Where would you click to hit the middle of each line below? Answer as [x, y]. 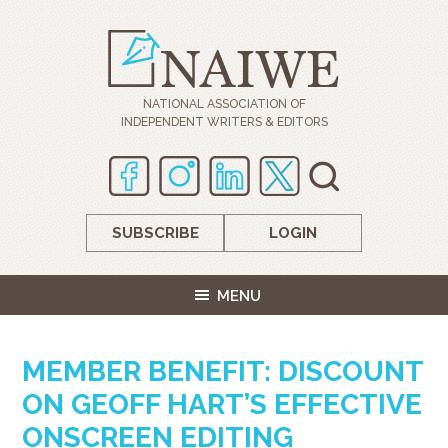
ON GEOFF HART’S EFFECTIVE [222, 404]
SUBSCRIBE [155, 233]
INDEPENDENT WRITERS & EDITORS [224, 122]
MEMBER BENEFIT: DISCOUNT [223, 371]
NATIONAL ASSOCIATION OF [224, 104]
